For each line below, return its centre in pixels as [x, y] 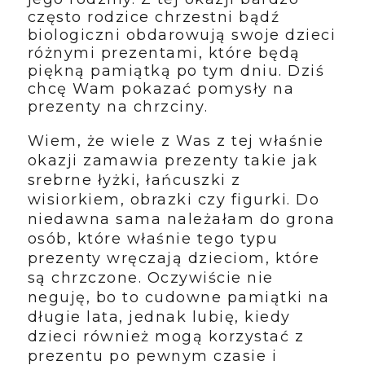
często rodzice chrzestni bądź [154, 17]
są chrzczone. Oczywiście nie [150, 277]
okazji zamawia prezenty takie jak [173, 160]
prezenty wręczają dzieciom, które [174, 258]
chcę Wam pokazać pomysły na [161, 88]
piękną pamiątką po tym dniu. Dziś [176, 70]
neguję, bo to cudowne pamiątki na [178, 297]
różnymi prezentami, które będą [164, 53]
